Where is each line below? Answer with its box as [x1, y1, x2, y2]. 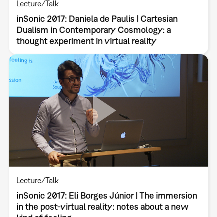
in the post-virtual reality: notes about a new [16, 201, 188, 212]
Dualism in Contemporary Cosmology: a [16, 24, 171, 35]
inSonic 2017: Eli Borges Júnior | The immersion [16, 190, 197, 201]
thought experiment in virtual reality [16, 35, 156, 46]
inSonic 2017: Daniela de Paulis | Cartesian [16, 13, 178, 24]
